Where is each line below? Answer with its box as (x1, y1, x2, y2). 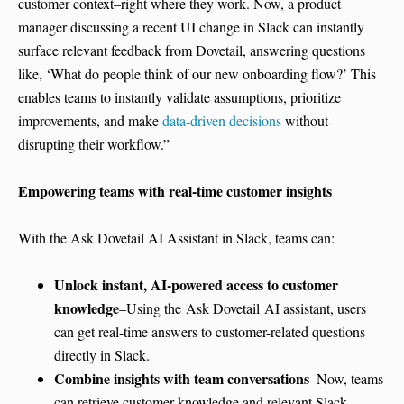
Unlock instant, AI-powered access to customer (54, 274, 338, 296)
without (281, 111, 328, 131)
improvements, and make (18, 111, 162, 131)
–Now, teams (309, 369, 383, 389)
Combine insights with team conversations (54, 368, 309, 390)
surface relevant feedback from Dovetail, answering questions (18, 41, 365, 60)
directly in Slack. (54, 345, 150, 365)
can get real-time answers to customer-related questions (54, 322, 365, 342)
